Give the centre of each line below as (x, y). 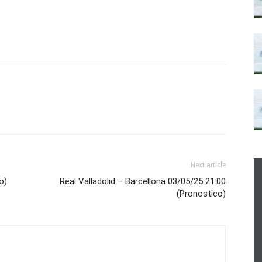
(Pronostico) (201, 193)
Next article (208, 165)
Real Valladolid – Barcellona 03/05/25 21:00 (143, 181)
